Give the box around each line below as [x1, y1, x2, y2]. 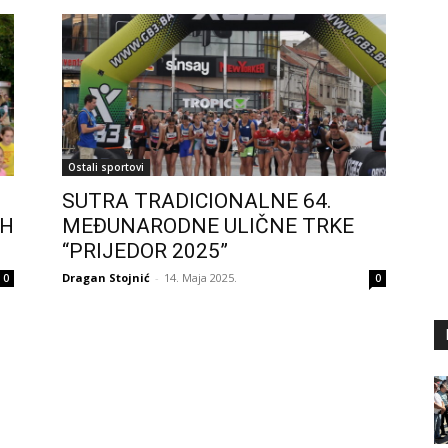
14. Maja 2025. [164, 270, 237, 286]
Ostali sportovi [68, 160, 144, 175]
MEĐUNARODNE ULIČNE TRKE [62, 214, 354, 239]
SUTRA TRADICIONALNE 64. [62, 189, 332, 214]
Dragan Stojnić [62, 270, 150, 286]
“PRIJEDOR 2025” [62, 239, 228, 264]
